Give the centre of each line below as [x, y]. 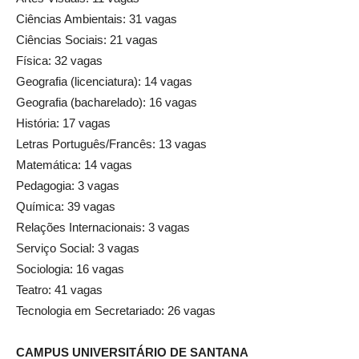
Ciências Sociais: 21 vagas [87, 39]
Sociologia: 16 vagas [70, 268]
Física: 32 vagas [59, 60]
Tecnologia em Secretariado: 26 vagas [116, 310]
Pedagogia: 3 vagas [68, 185]
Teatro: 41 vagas [59, 289]
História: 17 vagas [63, 123]
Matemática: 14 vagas [74, 164]
